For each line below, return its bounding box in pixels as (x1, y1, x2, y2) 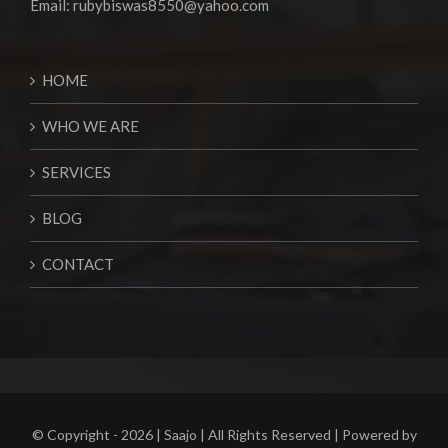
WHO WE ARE (42, 117, 139, 135)
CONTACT (42, 255, 114, 273)
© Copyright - (31, 426, 121, 443)
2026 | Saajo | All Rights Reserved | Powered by (120, 426, 417, 443)
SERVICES (42, 163, 111, 181)
